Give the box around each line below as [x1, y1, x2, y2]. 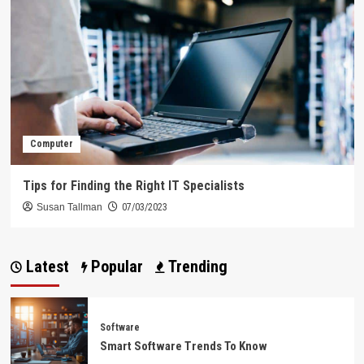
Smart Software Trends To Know [99, 338, 267, 353]
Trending [163, 257, 227, 277]
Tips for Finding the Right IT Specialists [22, 178, 245, 194]
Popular [86, 257, 143, 277]
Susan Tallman [36, 201, 102, 214]
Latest [21, 257, 69, 277]
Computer [29, 138, 73, 150]
